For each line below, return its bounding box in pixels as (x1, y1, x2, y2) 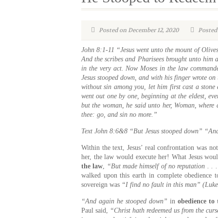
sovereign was (81, 181, 122, 188)
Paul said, (81, 207, 110, 214)
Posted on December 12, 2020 (97, 26, 179, 34)
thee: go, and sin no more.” (81, 111, 157, 118)
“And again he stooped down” (81, 198, 167, 205)
